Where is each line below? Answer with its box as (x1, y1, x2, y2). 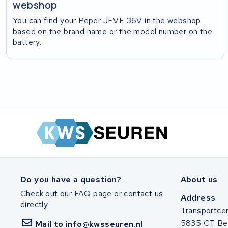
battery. (13, 36, 42, 47)
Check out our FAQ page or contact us (20, 188, 163, 199)
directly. (20, 199, 49, 210)
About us (180, 174, 218, 185)
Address (180, 192, 216, 204)
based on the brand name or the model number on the (13, 25, 213, 37)
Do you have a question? (20, 174, 122, 185)
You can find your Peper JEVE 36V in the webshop (13, 15, 201, 26)
